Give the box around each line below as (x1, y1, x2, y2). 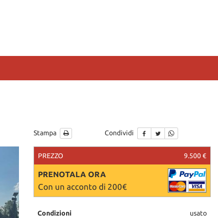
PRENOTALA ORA (37, 169, 106, 179)
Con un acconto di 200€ (37, 182, 127, 191)
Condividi (104, 128, 135, 137)
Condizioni (37, 209, 72, 217)
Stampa (33, 128, 58, 137)
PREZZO (37, 151, 63, 160)
